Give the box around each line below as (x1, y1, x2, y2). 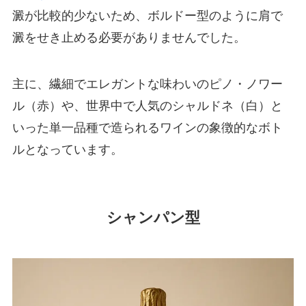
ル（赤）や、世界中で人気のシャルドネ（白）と (12, 98, 283, 113)
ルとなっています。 (12, 142, 123, 157)
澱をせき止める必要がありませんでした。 (12, 30, 246, 45)
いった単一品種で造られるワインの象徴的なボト (12, 120, 283, 135)
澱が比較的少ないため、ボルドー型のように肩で (12, 8, 283, 23)
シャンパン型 (106, 208, 200, 227)
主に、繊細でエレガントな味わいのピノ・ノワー (12, 76, 283, 92)
